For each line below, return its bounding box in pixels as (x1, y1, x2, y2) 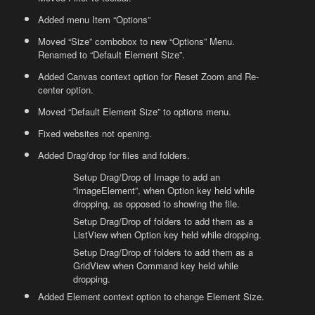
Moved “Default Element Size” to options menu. (38, 105, 232, 119)
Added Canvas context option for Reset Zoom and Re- (38, 70, 259, 84)
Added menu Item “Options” (38, 13, 151, 27)
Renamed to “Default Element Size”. (38, 48, 186, 62)
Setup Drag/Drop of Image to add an (73, 170, 221, 184)
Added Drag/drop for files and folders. (38, 148, 191, 162)
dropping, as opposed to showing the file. (73, 197, 240, 211)
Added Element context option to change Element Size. (38, 290, 265, 304)
